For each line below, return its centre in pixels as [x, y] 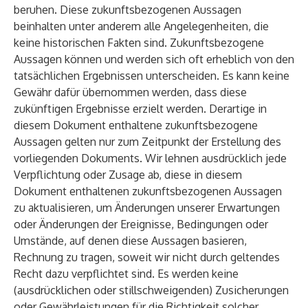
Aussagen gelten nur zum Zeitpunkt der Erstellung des [147, 142]
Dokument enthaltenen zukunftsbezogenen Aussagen [148, 191]
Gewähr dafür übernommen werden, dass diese [130, 92]
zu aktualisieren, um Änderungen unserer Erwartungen [147, 208]
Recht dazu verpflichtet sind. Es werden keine [126, 274]
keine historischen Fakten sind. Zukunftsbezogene [139, 43]
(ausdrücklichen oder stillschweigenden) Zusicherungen [151, 290]
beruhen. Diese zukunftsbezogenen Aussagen [128, 10]
